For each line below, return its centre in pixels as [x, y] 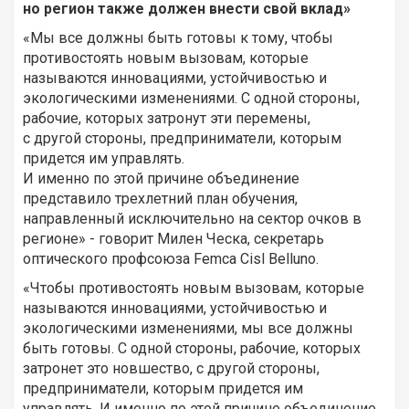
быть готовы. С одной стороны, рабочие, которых [192, 349]
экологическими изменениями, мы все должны [188, 329]
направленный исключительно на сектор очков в [192, 219]
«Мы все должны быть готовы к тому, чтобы [178, 38]
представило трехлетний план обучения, [160, 199]
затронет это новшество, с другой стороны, [171, 369]
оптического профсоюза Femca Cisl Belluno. [171, 259]
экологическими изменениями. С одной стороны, [191, 99]
